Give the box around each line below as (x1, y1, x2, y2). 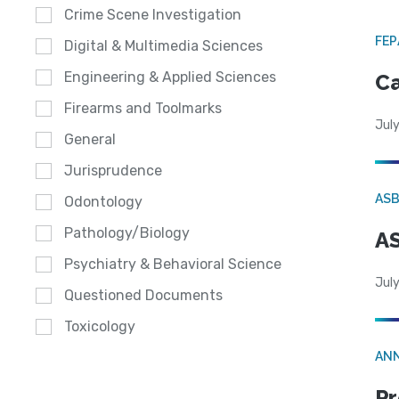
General (64, 131, 116, 149)
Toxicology (64, 318, 135, 336)
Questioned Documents (64, 287, 223, 305)
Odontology (64, 193, 142, 211)
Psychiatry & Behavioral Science (64, 256, 281, 273)
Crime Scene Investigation (64, 6, 241, 24)
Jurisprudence (64, 162, 162, 180)
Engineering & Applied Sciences (64, 69, 276, 86)
